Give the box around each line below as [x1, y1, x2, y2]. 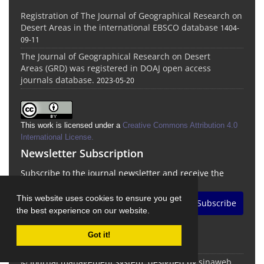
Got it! [88, 230, 110, 239]
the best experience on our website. [16, 205, 152, 215]
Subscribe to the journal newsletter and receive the [21, 167, 224, 179]
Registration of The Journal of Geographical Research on [21, 9, 242, 21]
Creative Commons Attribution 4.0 [123, 120, 237, 130]
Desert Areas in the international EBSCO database [21, 21, 218, 33]
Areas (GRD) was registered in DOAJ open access [21, 62, 211, 74]
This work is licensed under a [21, 120, 123, 130]
